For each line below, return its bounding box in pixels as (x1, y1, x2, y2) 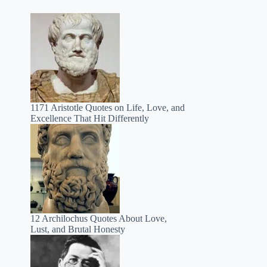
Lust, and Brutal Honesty (30, 224, 126, 234)
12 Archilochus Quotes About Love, (30, 213, 167, 223)
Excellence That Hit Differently (30, 113, 150, 123)
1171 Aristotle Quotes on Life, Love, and (30, 103, 185, 113)
